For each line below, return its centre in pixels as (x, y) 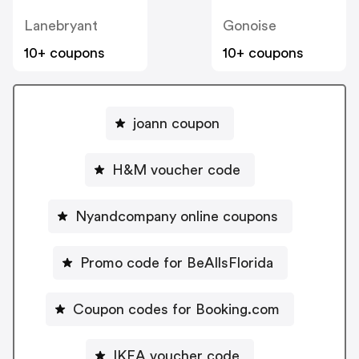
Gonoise (250, 25)
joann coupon (176, 124)
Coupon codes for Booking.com (176, 310)
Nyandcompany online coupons (176, 217)
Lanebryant (61, 25)
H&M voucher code (176, 170)
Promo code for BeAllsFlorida (176, 263)
